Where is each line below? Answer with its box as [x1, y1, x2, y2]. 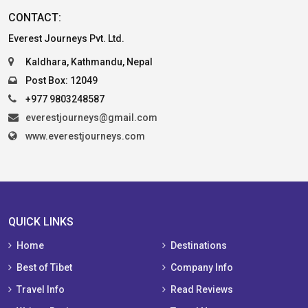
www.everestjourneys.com [25, 131, 145, 142]
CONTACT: [8, 11, 61, 25]
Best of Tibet [16, 262, 72, 274]
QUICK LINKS [8, 215, 74, 229]
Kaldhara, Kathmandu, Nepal [25, 56, 153, 68]
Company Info [170, 262, 233, 274]
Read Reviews [170, 284, 233, 296]
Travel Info [16, 284, 65, 296]
